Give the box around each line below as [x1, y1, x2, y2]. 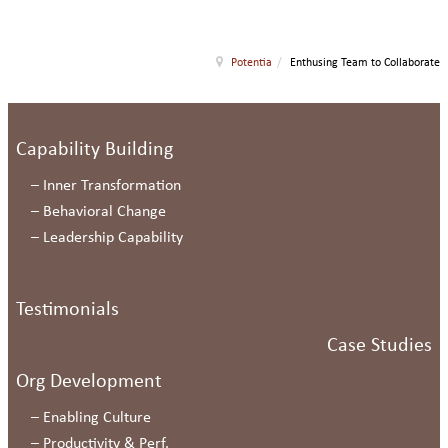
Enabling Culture [43, 410, 151, 426]
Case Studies [327, 336, 432, 356]
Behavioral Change [43, 204, 166, 220]
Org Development [16, 372, 162, 392]
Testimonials [16, 300, 119, 320]
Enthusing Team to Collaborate [290, 57, 440, 69]
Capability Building [16, 140, 173, 160]
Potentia [231, 57, 272, 69]
